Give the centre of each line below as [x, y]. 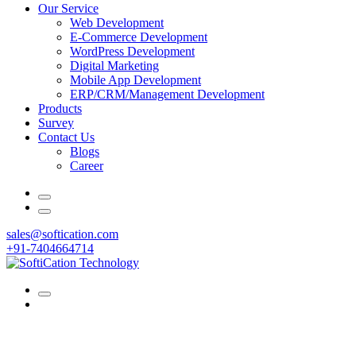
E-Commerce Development [139, 37]
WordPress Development [132, 51]
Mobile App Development [135, 80]
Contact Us [66, 137]
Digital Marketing [114, 66]
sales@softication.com [62, 234]
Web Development [117, 23]
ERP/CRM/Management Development [167, 94]
